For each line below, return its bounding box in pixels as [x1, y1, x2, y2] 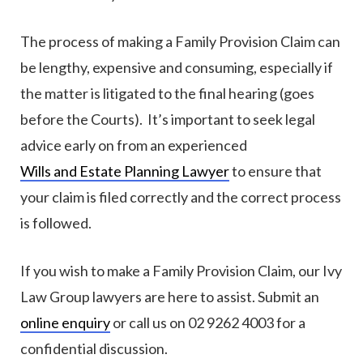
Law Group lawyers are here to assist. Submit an [20, 288, 319, 306]
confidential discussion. [20, 340, 168, 358]
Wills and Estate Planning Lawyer [20, 162, 229, 181]
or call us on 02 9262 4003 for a [110, 314, 305, 332]
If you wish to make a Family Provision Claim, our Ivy [20, 262, 342, 280]
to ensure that [229, 162, 322, 181]
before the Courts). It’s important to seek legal [20, 110, 315, 129]
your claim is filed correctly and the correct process [20, 188, 341, 207]
